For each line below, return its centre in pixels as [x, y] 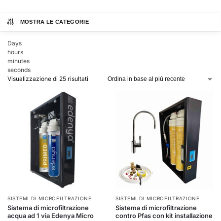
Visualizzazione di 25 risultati [48, 79]
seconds [19, 70]
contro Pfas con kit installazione [164, 216]
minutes [18, 61]
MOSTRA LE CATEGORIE [54, 22]
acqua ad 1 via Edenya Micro [51, 216]
